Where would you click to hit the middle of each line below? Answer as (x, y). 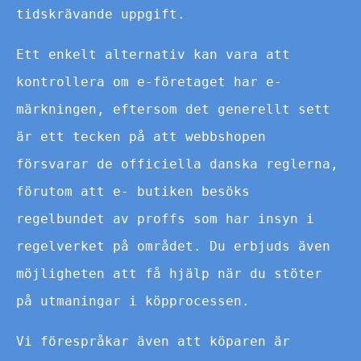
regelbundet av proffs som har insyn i (165, 218)
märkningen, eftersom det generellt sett (173, 109)
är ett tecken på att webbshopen (141, 136)
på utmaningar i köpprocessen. (133, 301)
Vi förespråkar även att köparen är (153, 341)
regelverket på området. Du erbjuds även (173, 246)
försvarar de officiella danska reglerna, (177, 164)
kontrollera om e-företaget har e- (149, 81)
